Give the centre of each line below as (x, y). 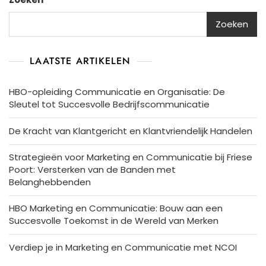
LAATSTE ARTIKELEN (80, 61)
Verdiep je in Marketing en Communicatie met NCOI (123, 247)
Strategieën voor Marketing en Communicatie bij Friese (131, 157)
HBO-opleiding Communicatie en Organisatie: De (117, 91)
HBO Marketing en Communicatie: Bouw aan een (116, 208)
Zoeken (232, 24)
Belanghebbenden (50, 182)
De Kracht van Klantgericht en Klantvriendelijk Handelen (131, 131)
